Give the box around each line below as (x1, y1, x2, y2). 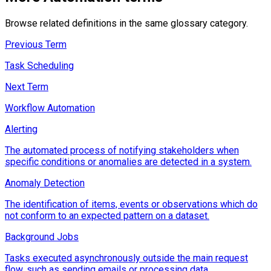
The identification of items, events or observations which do (5, 198, 258, 210)
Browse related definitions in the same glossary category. (5, 17, 248, 29)
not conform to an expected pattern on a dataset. (5, 209, 209, 221)
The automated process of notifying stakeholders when (5, 144, 239, 156)
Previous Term (5, 38, 67, 50)
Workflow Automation (5, 102, 95, 114)
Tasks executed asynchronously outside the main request (5, 252, 248, 264)
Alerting (5, 123, 38, 135)
